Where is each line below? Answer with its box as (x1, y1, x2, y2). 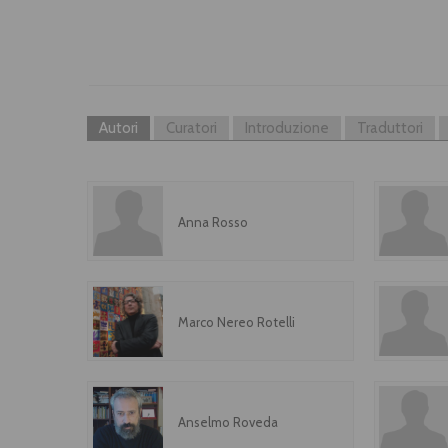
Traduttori (357, 119, 423, 137)
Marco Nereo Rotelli (178, 314, 295, 330)
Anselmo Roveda (178, 414, 278, 430)
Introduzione (245, 119, 329, 137)
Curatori (166, 119, 217, 137)
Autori (99, 119, 138, 137)
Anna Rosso (178, 214, 248, 230)
